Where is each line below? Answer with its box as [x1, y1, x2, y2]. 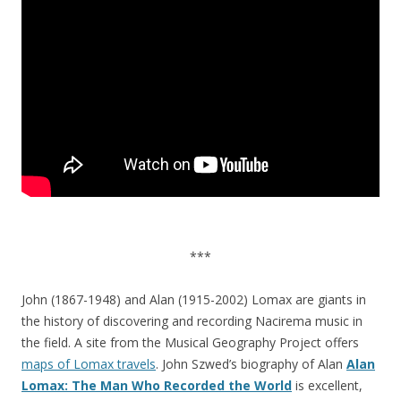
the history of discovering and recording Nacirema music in [21, 312, 363, 329]
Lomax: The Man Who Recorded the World [21, 377, 292, 394]
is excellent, [292, 377, 363, 394]
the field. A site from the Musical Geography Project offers [21, 334, 359, 351]
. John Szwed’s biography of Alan [156, 355, 346, 372]
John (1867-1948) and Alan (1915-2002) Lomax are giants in [21, 291, 366, 308]
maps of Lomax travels [21, 355, 156, 372]
